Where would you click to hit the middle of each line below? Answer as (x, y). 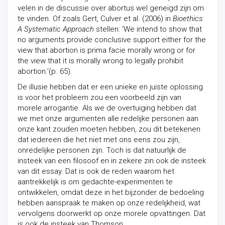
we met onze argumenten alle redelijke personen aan (108, 119)
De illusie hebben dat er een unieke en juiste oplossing (110, 87)
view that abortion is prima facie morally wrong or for (106, 50)
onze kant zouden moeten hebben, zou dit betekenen (109, 129)
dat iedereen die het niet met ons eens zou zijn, (99, 140)
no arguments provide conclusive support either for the (112, 40)
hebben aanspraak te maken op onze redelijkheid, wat (109, 203)
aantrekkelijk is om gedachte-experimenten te (95, 182)
